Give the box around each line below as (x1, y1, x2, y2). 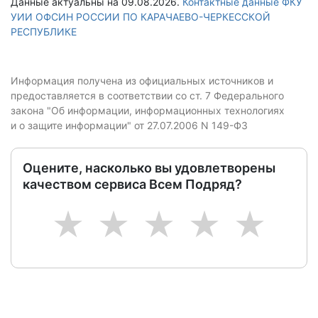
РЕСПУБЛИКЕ (11, 26, 77, 38)
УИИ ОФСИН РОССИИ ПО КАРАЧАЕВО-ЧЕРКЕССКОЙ (11, 11, 270, 23)
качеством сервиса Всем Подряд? (23, 177, 242, 192)
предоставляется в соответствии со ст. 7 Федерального (11, 89, 284, 102)
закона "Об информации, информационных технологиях (11, 104, 285, 116)
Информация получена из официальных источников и (11, 75, 273, 87)
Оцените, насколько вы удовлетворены (23, 160, 275, 175)
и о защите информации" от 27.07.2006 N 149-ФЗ (11, 119, 248, 131)
